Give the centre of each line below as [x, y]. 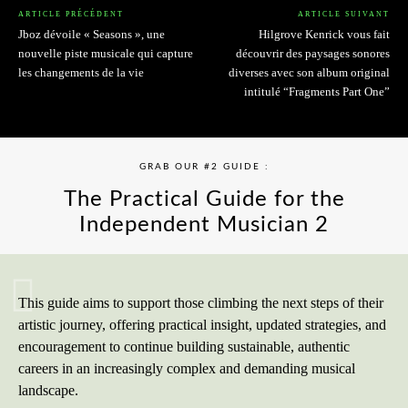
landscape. [48, 390]
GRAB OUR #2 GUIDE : [204, 166]
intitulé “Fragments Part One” [316, 91]
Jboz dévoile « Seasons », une [92, 34]
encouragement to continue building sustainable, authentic [184, 346]
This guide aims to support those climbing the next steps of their [201, 302]
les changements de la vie [81, 72]
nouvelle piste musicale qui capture [106, 53]
